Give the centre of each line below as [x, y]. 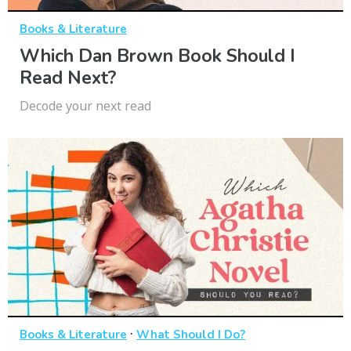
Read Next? [68, 78]
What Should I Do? [191, 335]
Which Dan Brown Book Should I [157, 56]
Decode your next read [85, 106]
